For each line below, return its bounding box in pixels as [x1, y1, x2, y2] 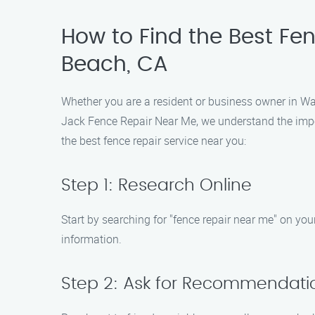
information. [61, 231, 122, 247]
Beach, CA [61, 54, 168, 75]
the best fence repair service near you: [61, 133, 246, 148]
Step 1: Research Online [61, 177, 252, 194]
